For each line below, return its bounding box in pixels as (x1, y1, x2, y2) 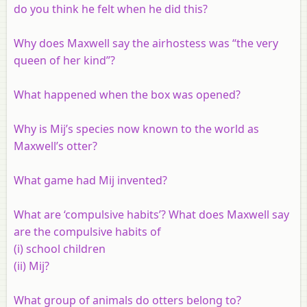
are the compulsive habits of (14, 223, 161, 239)
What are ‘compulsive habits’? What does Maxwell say (14, 206, 289, 222)
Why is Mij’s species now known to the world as (14, 121, 259, 136)
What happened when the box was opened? (14, 86, 241, 102)
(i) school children (14, 241, 106, 256)
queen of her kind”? (14, 52, 115, 68)
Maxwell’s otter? (14, 138, 97, 153)
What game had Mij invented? (14, 172, 167, 188)
